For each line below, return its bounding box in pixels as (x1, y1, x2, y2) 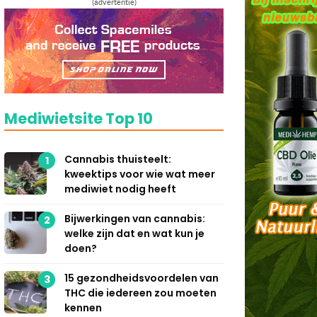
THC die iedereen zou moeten (64, 285, 217, 300)
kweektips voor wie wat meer (64, 166, 215, 181)
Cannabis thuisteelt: (64, 151, 171, 166)
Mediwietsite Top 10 (4, 108, 153, 129)
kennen (64, 300, 102, 315)
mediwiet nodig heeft (64, 181, 176, 196)
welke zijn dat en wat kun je (64, 226, 204, 241)
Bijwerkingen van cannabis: (64, 211, 205, 226)
